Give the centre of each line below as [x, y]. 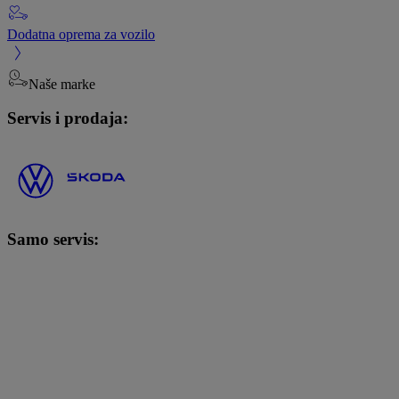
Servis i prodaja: [68, 118]
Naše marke [62, 84]
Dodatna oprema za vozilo [81, 34]
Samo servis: [53, 239]
